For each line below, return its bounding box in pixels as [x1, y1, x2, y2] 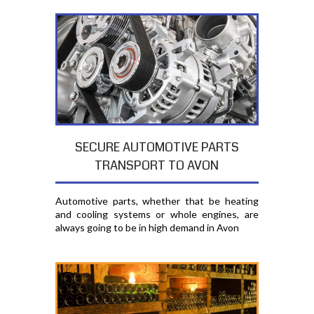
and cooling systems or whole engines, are [55, 207, 259, 220]
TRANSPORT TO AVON [95, 156, 219, 175]
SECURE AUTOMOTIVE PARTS [74, 137, 239, 156]
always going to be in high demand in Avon [55, 221, 239, 233]
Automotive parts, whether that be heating [55, 194, 259, 207]
